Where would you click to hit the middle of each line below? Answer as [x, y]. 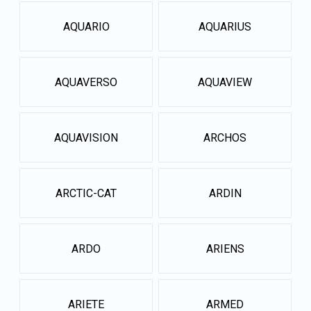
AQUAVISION [86, 137]
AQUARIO [86, 26]
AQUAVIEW [225, 82]
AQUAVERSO [86, 82]
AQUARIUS [225, 26]
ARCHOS [225, 137]
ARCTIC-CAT [86, 193]
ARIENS [225, 249]
